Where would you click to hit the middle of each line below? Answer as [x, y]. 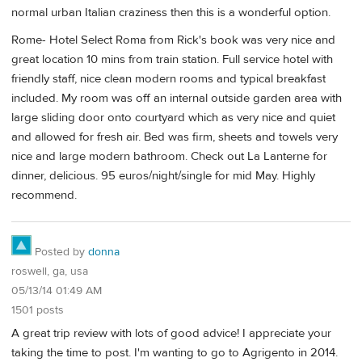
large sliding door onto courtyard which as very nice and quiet [173, 117]
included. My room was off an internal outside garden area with [177, 98]
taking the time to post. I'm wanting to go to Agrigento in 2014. [175, 352]
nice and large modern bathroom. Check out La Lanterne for [169, 156]
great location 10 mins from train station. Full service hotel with [172, 59]
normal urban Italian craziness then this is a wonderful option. [171, 13]
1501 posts [38, 311]
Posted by [60, 253]
